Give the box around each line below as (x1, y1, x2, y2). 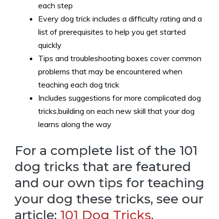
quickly (38, 40, 62, 50)
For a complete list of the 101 (15, 143, 197, 158)
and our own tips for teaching (15, 175, 204, 191)
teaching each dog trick (38, 80, 119, 89)
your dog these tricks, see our (15, 191, 203, 207)
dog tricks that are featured (15, 159, 191, 175)
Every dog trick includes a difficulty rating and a (38, 14, 202, 23)
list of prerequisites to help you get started (38, 27, 186, 37)
